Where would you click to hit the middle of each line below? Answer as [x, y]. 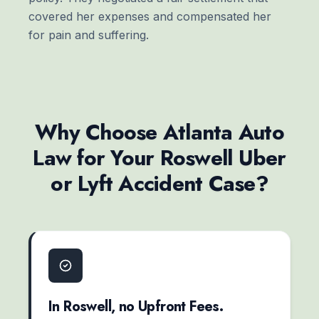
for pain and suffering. [89, 35]
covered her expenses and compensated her [150, 16]
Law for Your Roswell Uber [159, 157]
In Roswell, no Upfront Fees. [136, 306]
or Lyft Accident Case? [159, 183]
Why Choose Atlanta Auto [159, 132]
